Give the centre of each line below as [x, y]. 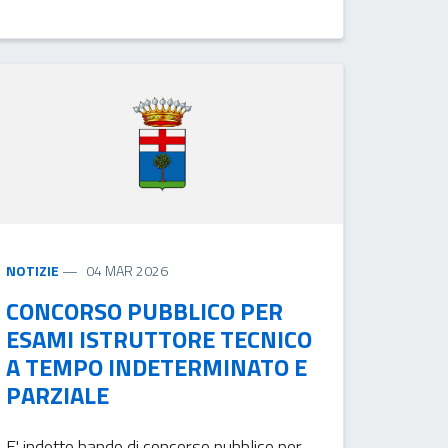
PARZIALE [58, 394]
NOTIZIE [33, 270]
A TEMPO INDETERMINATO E [157, 366]
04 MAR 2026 [127, 270]
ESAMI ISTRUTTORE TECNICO [159, 338]
